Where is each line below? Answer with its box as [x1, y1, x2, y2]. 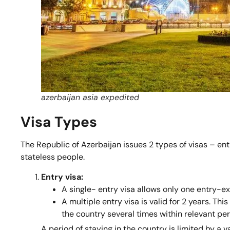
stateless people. [21, 151, 85, 163]
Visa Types [21, 112, 97, 132]
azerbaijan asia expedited [41, 92, 139, 103]
